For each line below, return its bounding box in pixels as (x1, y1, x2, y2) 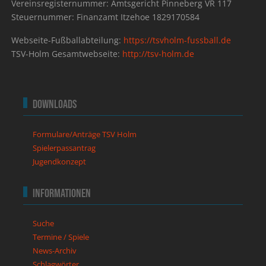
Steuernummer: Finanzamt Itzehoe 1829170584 (11, 11, 200, 23)
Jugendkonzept (33, 156, 87, 167)
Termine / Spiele (33, 232, 90, 243)
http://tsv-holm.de (122, 48, 195, 60)
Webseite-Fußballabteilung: (11, 34, 124, 46)
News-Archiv (33, 245, 77, 256)
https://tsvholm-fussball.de (123, 34, 232, 46)
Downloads (33, 97, 77, 112)
